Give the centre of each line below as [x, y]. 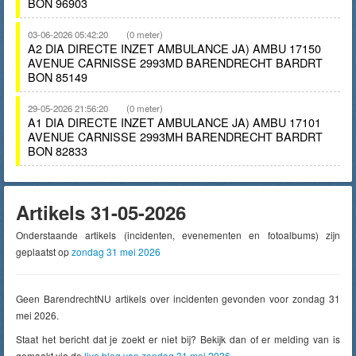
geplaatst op [44, 252]
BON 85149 [58, 77]
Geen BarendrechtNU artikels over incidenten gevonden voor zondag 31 [178, 298]
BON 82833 [58, 151]
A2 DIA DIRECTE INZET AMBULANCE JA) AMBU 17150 [174, 48]
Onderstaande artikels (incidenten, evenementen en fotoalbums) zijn [178, 235]
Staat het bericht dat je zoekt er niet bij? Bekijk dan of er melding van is [178, 339]
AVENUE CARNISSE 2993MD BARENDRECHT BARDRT [175, 62]
